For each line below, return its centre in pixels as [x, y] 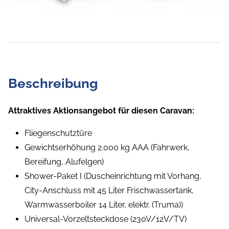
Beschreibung [53, 84]
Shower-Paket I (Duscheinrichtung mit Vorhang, [113, 176]
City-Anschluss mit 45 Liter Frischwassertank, [109, 191]
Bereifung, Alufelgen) [64, 162]
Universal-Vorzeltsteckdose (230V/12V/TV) [106, 219]
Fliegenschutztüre [58, 133]
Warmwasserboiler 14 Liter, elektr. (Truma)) [104, 205]
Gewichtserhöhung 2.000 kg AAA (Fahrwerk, [107, 148]
